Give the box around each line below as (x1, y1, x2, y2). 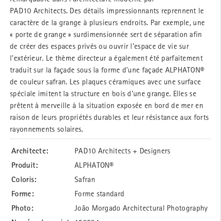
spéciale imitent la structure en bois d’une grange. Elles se (10, 88, 196, 98)
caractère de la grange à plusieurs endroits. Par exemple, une (10, 17, 205, 27)
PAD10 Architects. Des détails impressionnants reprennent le (10, 5, 204, 15)
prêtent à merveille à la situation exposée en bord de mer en (10, 100, 203, 110)
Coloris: (11, 174, 37, 184)
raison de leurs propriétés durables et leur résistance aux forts (10, 112, 209, 121)
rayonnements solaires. (10, 124, 88, 133)
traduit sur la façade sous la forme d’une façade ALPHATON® (10, 65, 205, 74)
